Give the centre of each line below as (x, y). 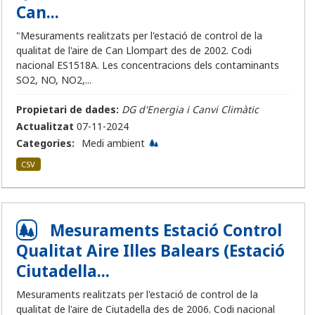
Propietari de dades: (67, 110)
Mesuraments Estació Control (166, 231)
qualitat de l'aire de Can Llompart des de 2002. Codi (134, 51)
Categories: (45, 143)
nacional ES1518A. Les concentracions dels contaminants (148, 65)
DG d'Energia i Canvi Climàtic (190, 110)
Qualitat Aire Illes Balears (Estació (150, 251)
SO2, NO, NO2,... (54, 80)
